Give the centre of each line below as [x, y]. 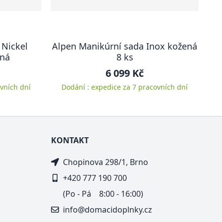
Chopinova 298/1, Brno [106, 162]
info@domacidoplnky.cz [108, 210]
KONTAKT [70, 140]
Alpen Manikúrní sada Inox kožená [125, 46]
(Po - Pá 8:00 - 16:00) [103, 194]
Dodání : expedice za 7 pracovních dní [125, 87]
